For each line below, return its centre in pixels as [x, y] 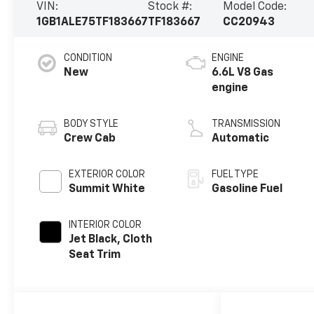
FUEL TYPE [235, 174]
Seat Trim [95, 255]
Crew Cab [90, 138]
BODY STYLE [91, 124]
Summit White [107, 189]
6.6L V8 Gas [243, 73]
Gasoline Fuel [247, 189]
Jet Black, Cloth [111, 239]
